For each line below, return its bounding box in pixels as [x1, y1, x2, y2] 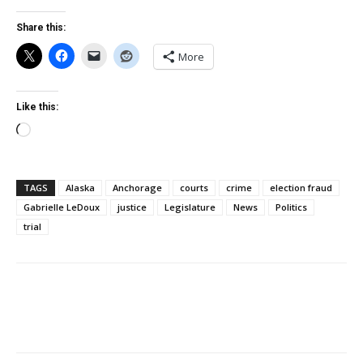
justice [117, 201, 147, 213]
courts [180, 181, 208, 194]
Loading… [30, 124, 85, 139]
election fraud [270, 181, 332, 194]
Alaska [66, 181, 95, 194]
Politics [275, 201, 307, 213]
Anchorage [113, 181, 162, 194]
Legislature [164, 201, 216, 213]
